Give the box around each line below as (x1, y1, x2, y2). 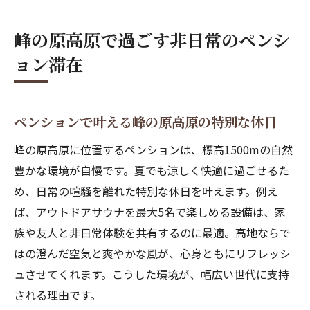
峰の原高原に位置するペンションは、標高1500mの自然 (14, 141, 293, 158)
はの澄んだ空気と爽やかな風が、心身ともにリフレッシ (14, 245, 291, 262)
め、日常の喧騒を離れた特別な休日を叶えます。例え (14, 183, 278, 199)
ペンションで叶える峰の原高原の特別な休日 (14, 112, 277, 131)
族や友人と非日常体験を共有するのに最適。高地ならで (14, 224, 291, 241)
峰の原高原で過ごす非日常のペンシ (14, 27, 290, 52)
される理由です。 (14, 286, 101, 303)
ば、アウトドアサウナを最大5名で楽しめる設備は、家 (14, 203, 286, 220)
